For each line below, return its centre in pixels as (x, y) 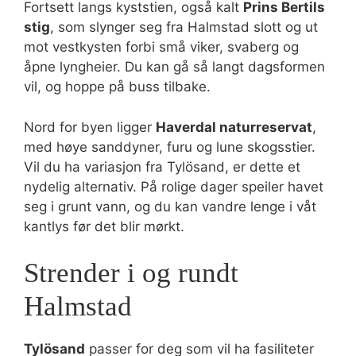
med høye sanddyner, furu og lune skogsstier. (170, 147)
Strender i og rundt (131, 273)
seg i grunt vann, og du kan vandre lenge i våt (170, 206)
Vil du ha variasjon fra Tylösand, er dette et (162, 166)
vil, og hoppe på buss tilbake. (117, 87)
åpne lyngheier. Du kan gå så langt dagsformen (174, 67)
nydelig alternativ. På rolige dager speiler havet (174, 186)
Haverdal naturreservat (234, 127)
